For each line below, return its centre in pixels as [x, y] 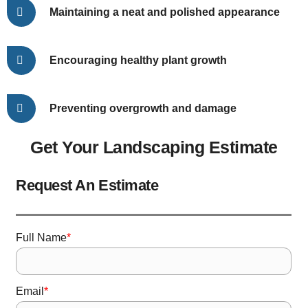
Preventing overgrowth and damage [143, 108]
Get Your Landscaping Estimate [154, 147]
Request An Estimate [87, 185]
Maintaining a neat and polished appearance [165, 12]
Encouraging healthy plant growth [138, 60]
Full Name [41, 238]
